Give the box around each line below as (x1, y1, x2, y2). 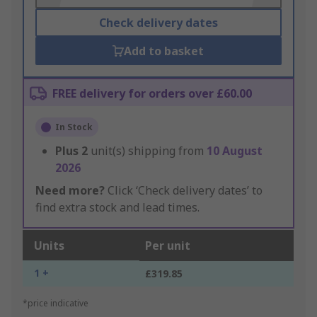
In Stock (55, 121, 93, 134)
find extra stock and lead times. (35, 200, 200, 216)
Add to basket (124, 43, 204, 59)
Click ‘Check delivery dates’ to (105, 183, 263, 199)
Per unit (145, 238, 190, 254)
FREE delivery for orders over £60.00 (52, 86, 252, 102)
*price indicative (23, 297, 88, 310)
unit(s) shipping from (91, 143, 207, 159)
